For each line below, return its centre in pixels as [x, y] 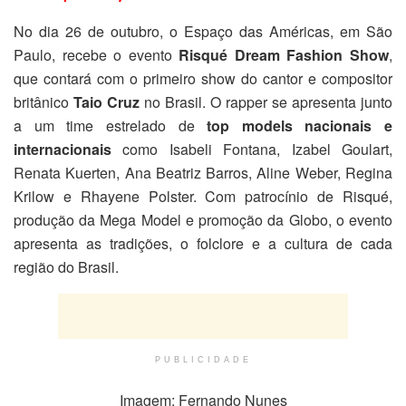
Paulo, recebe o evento [97, 54]
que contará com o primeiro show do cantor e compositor [203, 78]
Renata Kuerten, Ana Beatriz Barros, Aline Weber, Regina [203, 172]
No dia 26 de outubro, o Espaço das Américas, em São [203, 31]
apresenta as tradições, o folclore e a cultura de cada [203, 243]
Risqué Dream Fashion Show [284, 54]
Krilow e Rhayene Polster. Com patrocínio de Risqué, [203, 196]
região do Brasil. [66, 266]
